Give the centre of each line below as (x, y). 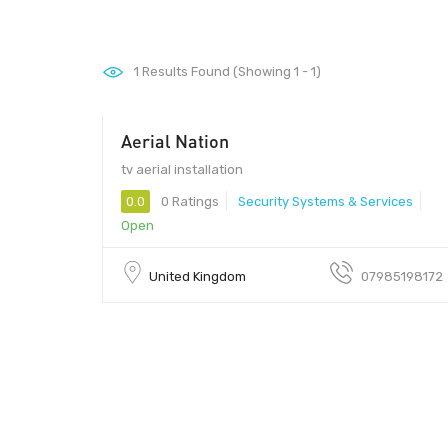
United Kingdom (197, 276)
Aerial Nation (175, 140)
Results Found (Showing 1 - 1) (230, 71)
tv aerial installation (182, 169)
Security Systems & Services (325, 201)
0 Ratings (188, 201)
